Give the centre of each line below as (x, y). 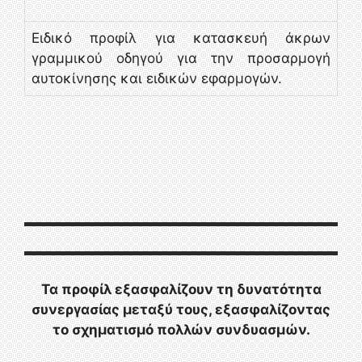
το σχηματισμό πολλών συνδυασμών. (181, 329)
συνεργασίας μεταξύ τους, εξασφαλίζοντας (181, 309)
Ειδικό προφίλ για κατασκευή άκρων (181, 38)
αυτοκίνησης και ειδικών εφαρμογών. (157, 78)
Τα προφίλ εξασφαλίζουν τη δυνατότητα (181, 289)
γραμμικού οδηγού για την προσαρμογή (181, 58)
